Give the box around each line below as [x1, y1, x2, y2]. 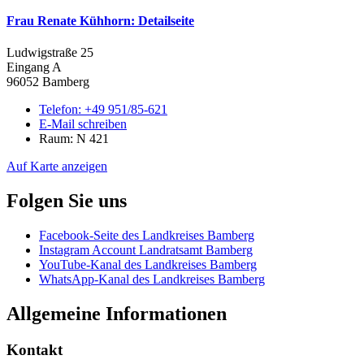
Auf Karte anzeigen [6, 159, 107, 173]
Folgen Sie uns [6, 189, 127, 211]
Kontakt [6, 340, 63, 358]
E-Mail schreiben [39, 117, 127, 131]
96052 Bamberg [6, 75, 89, 89]
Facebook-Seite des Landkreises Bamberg [39, 227, 254, 242]
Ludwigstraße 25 [6, 45, 93, 59]
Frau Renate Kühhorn [6, 13, 131, 28]
